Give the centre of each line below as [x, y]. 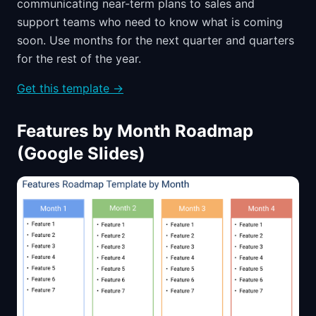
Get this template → [70, 89]
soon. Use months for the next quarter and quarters [156, 41]
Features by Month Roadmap [135, 131]
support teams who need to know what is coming [150, 22]
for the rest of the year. [79, 59]
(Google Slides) [81, 154]
